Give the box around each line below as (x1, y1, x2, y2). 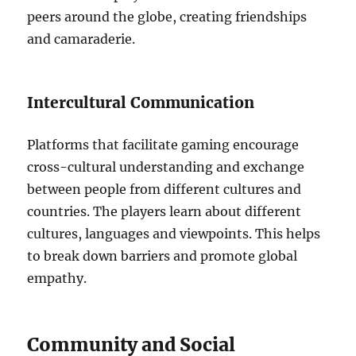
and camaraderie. (27, 31, 136, 47)
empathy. (27, 270, 87, 286)
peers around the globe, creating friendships (27, 9, 308, 25)
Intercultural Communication (27, 93, 255, 112)
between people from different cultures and (27, 181, 302, 197)
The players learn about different (93, 203, 302, 219)
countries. (27, 203, 91, 219)
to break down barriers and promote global (27, 248, 298, 264)
